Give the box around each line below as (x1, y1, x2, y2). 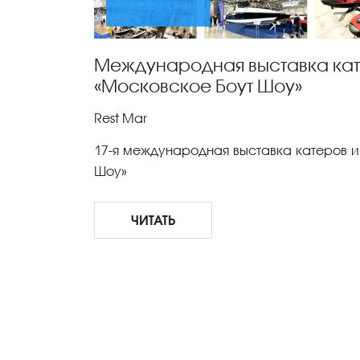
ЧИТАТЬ (131, 211, 175, 227)
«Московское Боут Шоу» (94, 74, 302, 96)
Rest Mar (94, 109, 147, 125)
